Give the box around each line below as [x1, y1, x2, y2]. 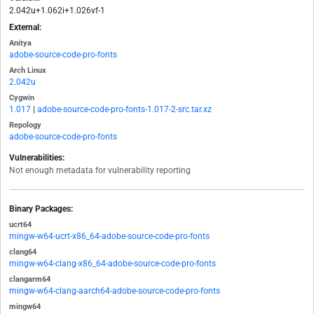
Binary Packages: [9, 204, 73, 214]
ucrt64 [9, 220, 32, 230]
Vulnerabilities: [9, 153, 64, 163]
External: [9, 22, 41, 33]
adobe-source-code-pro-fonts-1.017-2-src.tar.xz [37, 104, 212, 115]
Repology [9, 121, 41, 130]
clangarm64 [9, 275, 50, 285]
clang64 [9, 247, 36, 257]
